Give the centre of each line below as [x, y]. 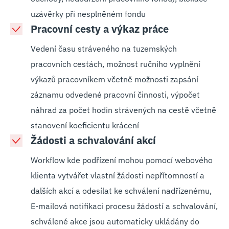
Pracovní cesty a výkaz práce [100, 29]
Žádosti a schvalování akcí [93, 140]
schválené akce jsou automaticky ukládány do [115, 221]
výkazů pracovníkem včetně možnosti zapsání [114, 79]
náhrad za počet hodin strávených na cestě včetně [123, 110]
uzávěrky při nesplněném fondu [88, 14]
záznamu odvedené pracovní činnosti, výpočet [115, 95]
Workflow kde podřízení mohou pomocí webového [122, 160]
